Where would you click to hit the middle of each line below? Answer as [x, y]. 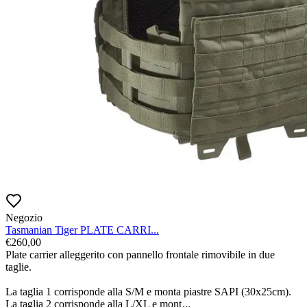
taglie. [19, 267]
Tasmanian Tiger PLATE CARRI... [82, 230]
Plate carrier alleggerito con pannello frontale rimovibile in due [140, 255]
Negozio [24, 218]
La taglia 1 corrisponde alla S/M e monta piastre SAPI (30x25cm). [148, 292]
